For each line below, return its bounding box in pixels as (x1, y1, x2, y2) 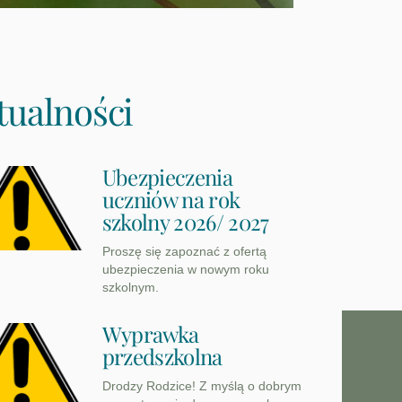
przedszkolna (101, 342, 223, 371)
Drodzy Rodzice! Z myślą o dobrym (101, 379, 301, 394)
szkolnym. (101, 280, 159, 295)
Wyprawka (101, 319, 199, 349)
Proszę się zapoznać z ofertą (101, 244, 267, 259)
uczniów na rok (101, 185, 240, 214)
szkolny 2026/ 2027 (101, 207, 269, 237)
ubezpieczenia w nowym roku (101, 262, 269, 277)
